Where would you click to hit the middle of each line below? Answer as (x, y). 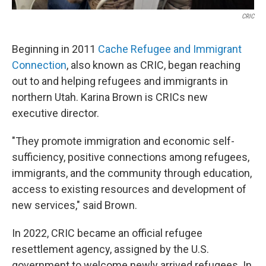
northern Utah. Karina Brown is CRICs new (110, 97)
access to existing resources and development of (129, 189)
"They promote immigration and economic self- (123, 141)
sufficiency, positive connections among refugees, (131, 157)
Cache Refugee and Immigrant (170, 49)
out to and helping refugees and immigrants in (120, 81)
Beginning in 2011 (55, 49)
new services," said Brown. (75, 205)
